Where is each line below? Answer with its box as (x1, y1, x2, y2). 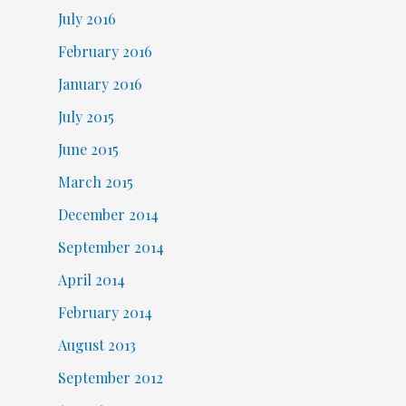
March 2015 (57, 171, 133, 191)
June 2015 (57, 139, 119, 159)
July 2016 (57, 8, 116, 28)
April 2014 (57, 269, 125, 289)
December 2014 (57, 204, 159, 224)
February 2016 (57, 41, 152, 61)
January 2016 (57, 73, 142, 93)
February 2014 (57, 302, 152, 322)
